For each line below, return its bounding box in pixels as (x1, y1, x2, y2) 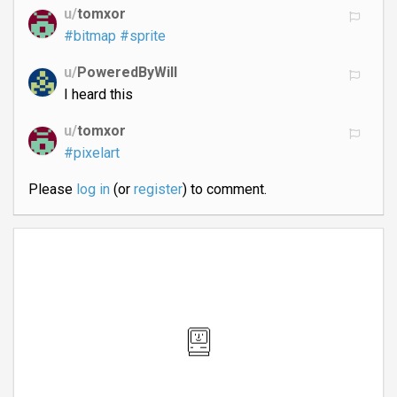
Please (28, 181, 76, 198)
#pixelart (64, 144, 120, 162)
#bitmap (64, 27, 116, 45)
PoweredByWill (77, 64, 177, 82)
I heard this (64, 86, 133, 104)
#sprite (119, 27, 166, 45)
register (133, 181, 183, 198)
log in (75, 181, 110, 198)
